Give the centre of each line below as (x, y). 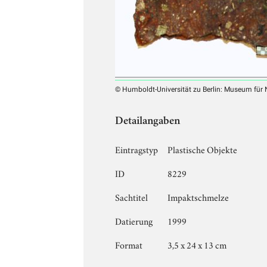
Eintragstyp (137, 149)
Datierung (134, 220)
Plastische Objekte (203, 149)
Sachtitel (132, 196)
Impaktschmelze (198, 196)
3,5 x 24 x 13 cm (197, 244)
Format (129, 244)
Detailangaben (148, 122)
